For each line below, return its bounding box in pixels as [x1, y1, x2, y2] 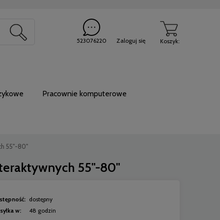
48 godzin [29, 207, 56, 214]
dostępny [29, 195, 53, 203]
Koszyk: [160, 37, 180, 45]
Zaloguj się [116, 37, 145, 44]
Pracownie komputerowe [42, 89, 127, 98]
